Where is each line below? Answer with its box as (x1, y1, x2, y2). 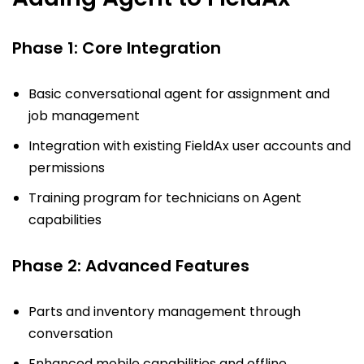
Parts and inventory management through (28, 302, 301, 322)
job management (28, 106, 140, 126)
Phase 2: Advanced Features (12, 254, 249, 278)
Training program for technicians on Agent (28, 188, 301, 208)
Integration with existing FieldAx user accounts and (28, 136, 351, 156)
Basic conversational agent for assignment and (28, 84, 330, 104)
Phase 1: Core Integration (12, 37, 221, 60)
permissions (28, 158, 105, 178)
